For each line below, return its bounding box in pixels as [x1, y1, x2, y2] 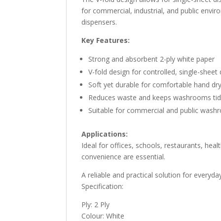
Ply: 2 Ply [81, 199, 110, 209]
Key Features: [81, 35, 130, 45]
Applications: [81, 129, 128, 139]
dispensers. [81, 17, 117, 27]
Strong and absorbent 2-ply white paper [88, 54, 215, 64]
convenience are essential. [81, 151, 166, 161]
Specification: [81, 181, 124, 191]
